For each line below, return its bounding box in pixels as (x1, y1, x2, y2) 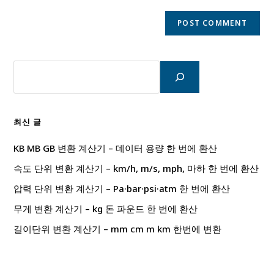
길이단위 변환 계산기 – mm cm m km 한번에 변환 (13, 222, 222, 235)
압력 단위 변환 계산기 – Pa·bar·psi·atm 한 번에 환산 (13, 182, 231, 194)
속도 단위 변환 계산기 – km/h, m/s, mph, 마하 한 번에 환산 (13, 161, 259, 174)
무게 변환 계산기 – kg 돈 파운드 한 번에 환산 (13, 202, 198, 215)
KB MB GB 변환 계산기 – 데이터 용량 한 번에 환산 (13, 141, 218, 154)
